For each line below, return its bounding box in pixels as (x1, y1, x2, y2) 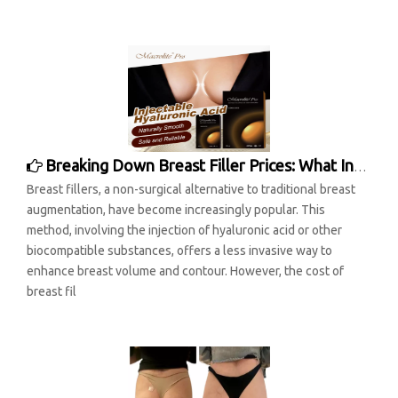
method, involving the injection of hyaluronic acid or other (27, 223, 342, 237)
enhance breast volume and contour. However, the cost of (27, 264, 344, 278)
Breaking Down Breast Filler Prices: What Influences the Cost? (45, 156, 354, 174)
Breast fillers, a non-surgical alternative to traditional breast (27, 182, 355, 196)
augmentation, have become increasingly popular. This (27, 203, 325, 217)
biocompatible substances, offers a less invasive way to (27, 243, 332, 258)
